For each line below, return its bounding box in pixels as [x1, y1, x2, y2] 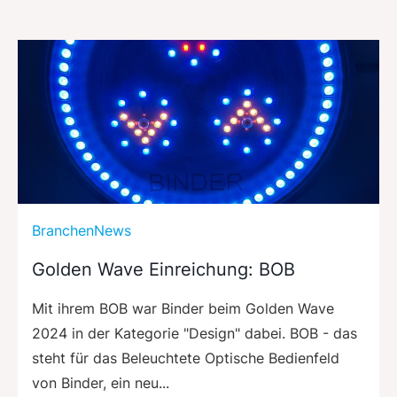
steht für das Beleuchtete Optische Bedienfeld [32, 348, 339, 367]
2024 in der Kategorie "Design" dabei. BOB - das [32, 323, 357, 342]
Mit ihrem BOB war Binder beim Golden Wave [32, 299, 334, 317]
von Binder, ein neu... [32, 373, 169, 392]
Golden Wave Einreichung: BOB [32, 258, 295, 280]
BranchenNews [32, 221, 131, 239]
